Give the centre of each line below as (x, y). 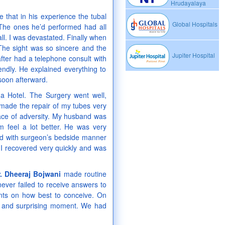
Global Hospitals (194, 24)
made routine (84, 174)
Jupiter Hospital (193, 55)
